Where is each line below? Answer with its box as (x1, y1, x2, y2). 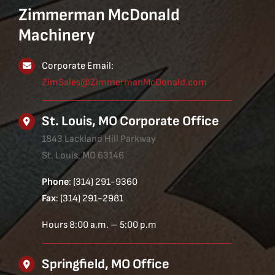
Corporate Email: (42, 60, 114, 72)
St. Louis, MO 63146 (42, 150, 125, 162)
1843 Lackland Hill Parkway (42, 133, 157, 145)
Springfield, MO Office (42, 256, 170, 273)
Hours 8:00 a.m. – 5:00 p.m (42, 219, 157, 231)
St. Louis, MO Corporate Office (42, 113, 220, 130)
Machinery (18, 25, 95, 45)
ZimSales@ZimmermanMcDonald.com (42, 76, 207, 88)
